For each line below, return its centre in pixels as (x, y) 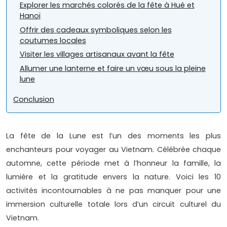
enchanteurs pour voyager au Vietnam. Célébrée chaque (113, 150)
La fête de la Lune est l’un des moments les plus (113, 136)
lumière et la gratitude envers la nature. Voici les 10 (113, 177)
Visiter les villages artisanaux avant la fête (97, 54)
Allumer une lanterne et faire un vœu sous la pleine (112, 68)
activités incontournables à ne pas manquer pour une (113, 191)
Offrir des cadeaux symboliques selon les (96, 30)
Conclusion (33, 99)
